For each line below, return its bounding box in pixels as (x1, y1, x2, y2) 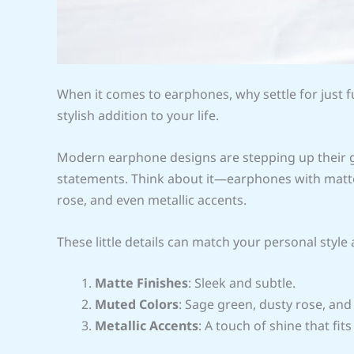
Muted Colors (95, 296, 179, 314)
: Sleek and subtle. (188, 274, 296, 292)
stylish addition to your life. (57, 107, 219, 125)
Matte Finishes (95, 274, 188, 292)
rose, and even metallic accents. (57, 191, 247, 209)
